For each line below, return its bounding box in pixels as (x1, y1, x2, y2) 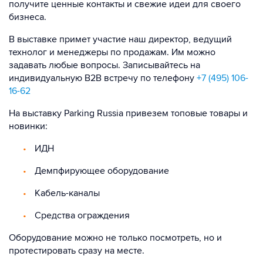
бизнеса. (9, 11, 46, 23)
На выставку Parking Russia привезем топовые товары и (9, 107, 248, 119)
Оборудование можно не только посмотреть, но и (9, 232, 222, 244)
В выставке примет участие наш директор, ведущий (9, 33, 232, 45)
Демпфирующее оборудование (32, 165, 169, 177)
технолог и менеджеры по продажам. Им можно (9, 46, 215, 58)
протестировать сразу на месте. (9, 245, 144, 257)
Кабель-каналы (32, 187, 100, 199)
